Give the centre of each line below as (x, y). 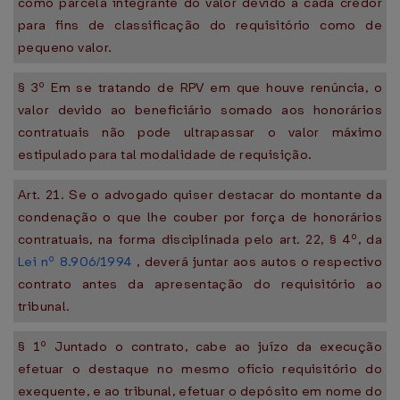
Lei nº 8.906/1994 (75, 262)
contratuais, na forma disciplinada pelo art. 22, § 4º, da (200, 239)
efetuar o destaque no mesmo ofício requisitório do (200, 369)
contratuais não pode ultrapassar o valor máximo (200, 132)
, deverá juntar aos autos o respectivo (257, 262)
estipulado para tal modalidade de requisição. (165, 154)
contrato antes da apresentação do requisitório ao (200, 284)
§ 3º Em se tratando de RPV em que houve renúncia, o (200, 87)
